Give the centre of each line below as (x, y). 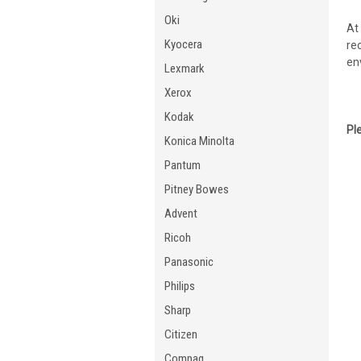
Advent (181, 214)
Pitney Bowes (197, 189)
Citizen (181, 334)
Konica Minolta (199, 141)
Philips (180, 286)
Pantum (183, 165)
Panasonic (189, 262)
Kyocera (183, 44)
